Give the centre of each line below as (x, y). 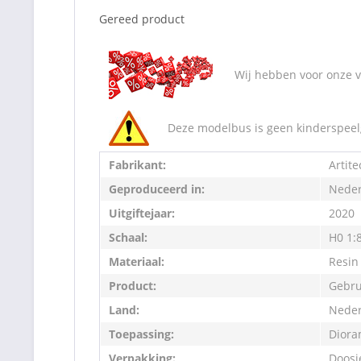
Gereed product (142, 19)
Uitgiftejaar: (142, 213)
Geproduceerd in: (157, 189)
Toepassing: (141, 334)
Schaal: (128, 237)
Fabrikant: (137, 164)
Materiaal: (137, 261)
